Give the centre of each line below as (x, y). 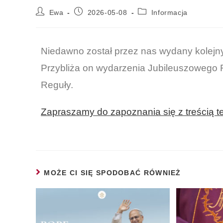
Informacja (169, 12)
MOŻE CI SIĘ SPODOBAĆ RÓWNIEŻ (112, 172)
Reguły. (57, 85)
